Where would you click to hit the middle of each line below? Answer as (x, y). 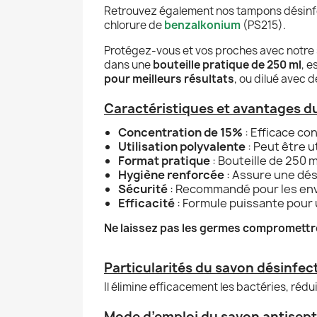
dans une (128, 64)
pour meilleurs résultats (169, 79)
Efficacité (146, 203)
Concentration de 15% (180, 132)
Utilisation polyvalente (182, 146)
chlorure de (134, 25)
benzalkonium (202, 25)
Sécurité (143, 189)
